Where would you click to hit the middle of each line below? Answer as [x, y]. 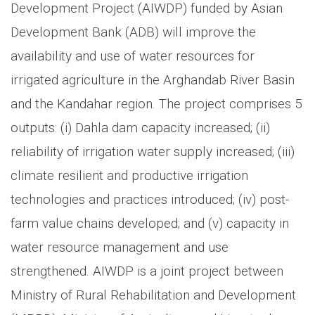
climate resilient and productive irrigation [129, 175]
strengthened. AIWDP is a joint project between [147, 271]
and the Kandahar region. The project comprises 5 [156, 103]
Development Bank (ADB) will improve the [133, 32]
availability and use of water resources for [133, 56]
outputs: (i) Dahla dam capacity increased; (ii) [140, 127]
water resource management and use [120, 247]
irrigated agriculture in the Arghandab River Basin [153, 79]
